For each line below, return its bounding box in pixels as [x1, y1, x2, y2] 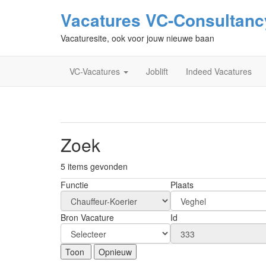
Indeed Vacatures [186, 65, 252, 77]
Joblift [146, 65, 168, 77]
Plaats [170, 179, 194, 191]
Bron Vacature [61, 211, 114, 223]
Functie [61, 179, 88, 191]
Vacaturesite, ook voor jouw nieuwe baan [61, 32, 214, 44]
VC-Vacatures [69, 65, 122, 77]
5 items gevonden [61, 160, 128, 172]
